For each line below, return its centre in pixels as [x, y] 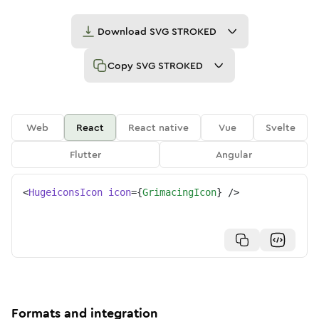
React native [159, 127]
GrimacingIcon [179, 192]
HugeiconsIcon [66, 192]
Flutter [85, 155]
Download [123, 31]
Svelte [281, 127]
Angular [234, 155]
